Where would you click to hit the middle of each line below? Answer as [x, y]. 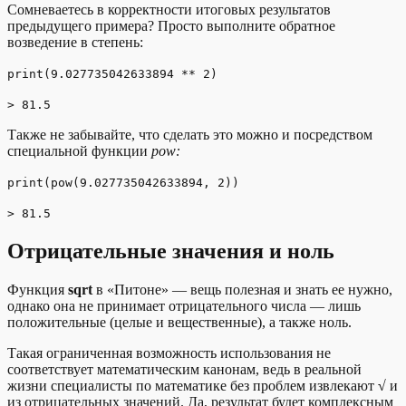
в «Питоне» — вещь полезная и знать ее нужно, [244, 289]
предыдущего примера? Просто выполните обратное [171, 25]
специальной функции [79, 150]
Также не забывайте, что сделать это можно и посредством [190, 134]
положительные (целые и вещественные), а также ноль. [179, 322]
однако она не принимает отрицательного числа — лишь [184, 305]
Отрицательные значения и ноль [171, 251]
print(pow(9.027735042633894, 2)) [123, 182]
